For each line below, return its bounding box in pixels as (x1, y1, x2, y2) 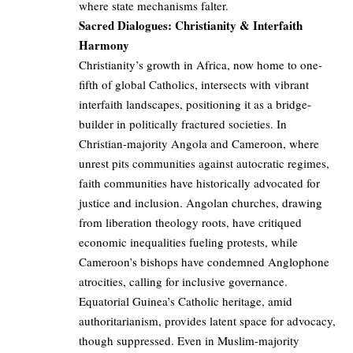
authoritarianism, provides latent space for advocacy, (79, 313, 336, 329)
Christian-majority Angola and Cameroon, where (79, 136, 319, 152)
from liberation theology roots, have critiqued (79, 214, 302, 231)
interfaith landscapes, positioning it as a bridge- (79, 96, 311, 113)
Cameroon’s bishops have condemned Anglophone (79, 254, 329, 270)
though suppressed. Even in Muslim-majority (79, 333, 299, 349)
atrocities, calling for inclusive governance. (79, 273, 288, 290)
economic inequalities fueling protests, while (79, 234, 298, 251)
